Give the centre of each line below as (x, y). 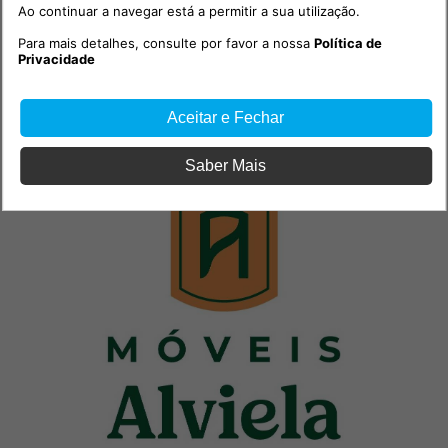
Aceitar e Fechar (226, 117)
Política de (348, 42)
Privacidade (57, 58)
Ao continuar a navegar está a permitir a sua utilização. (189, 10)
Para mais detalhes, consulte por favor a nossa (166, 42)
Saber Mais (226, 165)
